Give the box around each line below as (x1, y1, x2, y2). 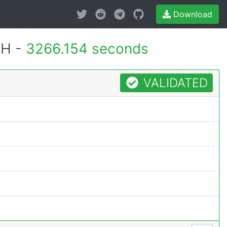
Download (171, 9, 212, 19)
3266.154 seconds (25, 40, 148, 57)
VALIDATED (140, 75, 208, 90)
